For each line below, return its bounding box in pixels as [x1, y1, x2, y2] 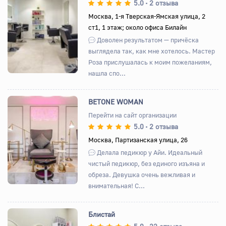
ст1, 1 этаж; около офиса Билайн [88, 23, 187, 31]
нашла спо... [88, 69, 126, 77]
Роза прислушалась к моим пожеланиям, [88, 58, 212, 66]
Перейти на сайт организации [88, 110, 177, 119]
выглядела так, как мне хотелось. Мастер [88, 46, 215, 55]
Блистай [88, 209, 116, 218]
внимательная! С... [88, 181, 145, 190]
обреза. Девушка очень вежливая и [88, 170, 196, 179]
